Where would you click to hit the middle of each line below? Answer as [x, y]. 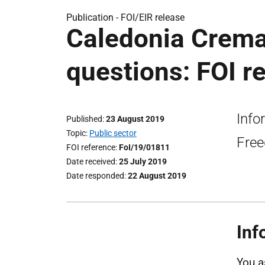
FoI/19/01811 [144, 147]
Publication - [93, 17]
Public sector [113, 133]
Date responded [95, 176]
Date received [91, 161]
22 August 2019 [157, 176]
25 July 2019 [143, 161]
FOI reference [91, 147]
